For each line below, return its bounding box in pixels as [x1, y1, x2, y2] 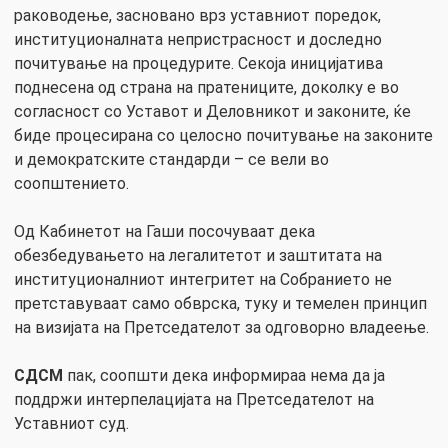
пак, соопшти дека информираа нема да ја [63, 365, 385, 385]
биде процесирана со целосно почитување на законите [14, 125, 433, 145]
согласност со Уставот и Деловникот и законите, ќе [14, 101, 411, 121]
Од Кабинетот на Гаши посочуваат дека [14, 221, 315, 241]
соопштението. [14, 173, 129, 193]
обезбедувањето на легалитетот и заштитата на [14, 245, 382, 265]
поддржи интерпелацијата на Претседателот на [14, 389, 374, 409]
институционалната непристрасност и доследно [14, 29, 382, 49]
